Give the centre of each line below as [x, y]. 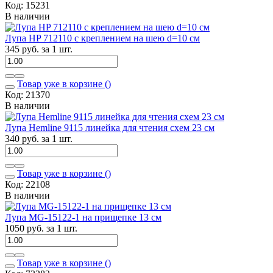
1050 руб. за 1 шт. [41, 228]
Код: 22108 [27, 184]
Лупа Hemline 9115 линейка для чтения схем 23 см [110, 127]
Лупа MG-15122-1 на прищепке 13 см [83, 217]
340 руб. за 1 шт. [39, 138]
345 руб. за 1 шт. [39, 49]
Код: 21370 [27, 94]
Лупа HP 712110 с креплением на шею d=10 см [102, 38]
